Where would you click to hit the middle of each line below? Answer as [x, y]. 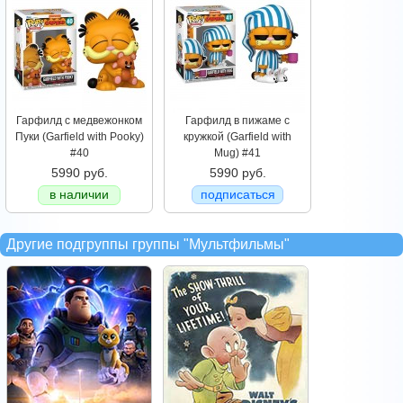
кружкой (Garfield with [237, 137]
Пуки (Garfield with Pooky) [79, 137]
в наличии [79, 194]
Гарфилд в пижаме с [237, 121]
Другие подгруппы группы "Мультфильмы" [148, 244]
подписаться [237, 194]
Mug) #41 [237, 153]
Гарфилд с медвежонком [79, 121]
